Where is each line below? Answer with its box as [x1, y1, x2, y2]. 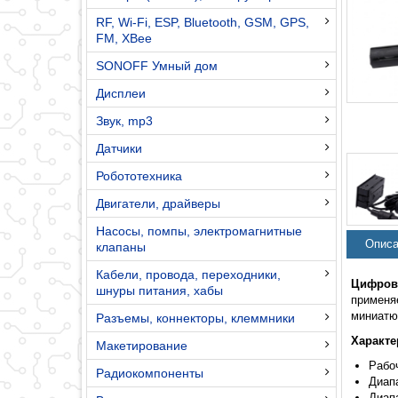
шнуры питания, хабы [96, 283, 223, 298]
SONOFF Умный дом [96, 58, 218, 73]
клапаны [96, 239, 146, 254]
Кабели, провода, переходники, [96, 267, 281, 282]
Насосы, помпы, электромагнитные [96, 223, 302, 238]
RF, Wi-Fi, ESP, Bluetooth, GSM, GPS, [96, 14, 309, 29]
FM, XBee [96, 30, 152, 45]
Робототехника [96, 168, 182, 183]
